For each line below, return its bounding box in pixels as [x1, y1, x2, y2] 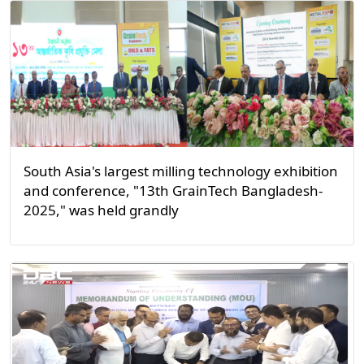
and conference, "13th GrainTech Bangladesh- [24, 181, 323, 200]
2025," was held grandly [24, 201, 179, 219]
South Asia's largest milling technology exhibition [24, 162, 338, 180]
